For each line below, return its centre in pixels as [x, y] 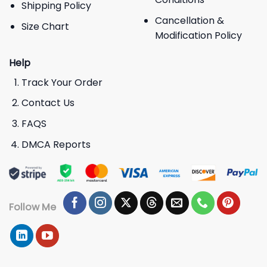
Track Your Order [62, 82]
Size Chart [45, 26]
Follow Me [32, 207]
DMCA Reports [56, 144]
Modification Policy [198, 35]
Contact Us [48, 103]
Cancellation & [189, 20]
